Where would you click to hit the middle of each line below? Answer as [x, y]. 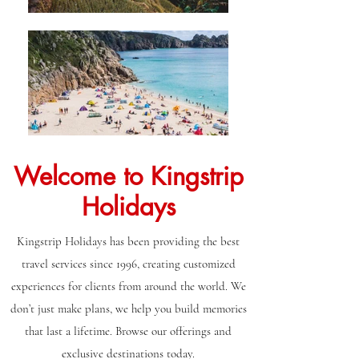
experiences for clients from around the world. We [128, 286]
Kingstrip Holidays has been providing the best [128, 241]
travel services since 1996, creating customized [128, 263]
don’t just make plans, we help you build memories [128, 308]
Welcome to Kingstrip [128, 176]
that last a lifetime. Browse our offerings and [128, 331]
